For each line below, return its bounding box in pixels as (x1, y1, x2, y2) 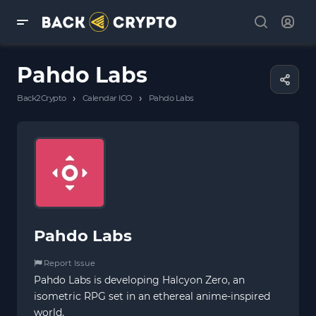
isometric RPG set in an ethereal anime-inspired (34, 290, 270, 303)
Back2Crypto (17, 93, 66, 103)
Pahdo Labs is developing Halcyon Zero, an (34, 274, 245, 286)
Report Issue (42, 258, 95, 268)
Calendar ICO (82, 93, 133, 103)
